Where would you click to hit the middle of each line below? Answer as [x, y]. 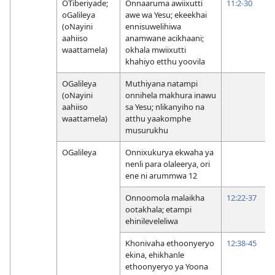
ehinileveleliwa [152, 221]
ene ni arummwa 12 [161, 175]
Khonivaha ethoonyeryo [170, 243]
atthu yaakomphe [158, 118]
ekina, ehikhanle [155, 254]
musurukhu [147, 130]
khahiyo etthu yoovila [165, 61]
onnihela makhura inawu [171, 95]
